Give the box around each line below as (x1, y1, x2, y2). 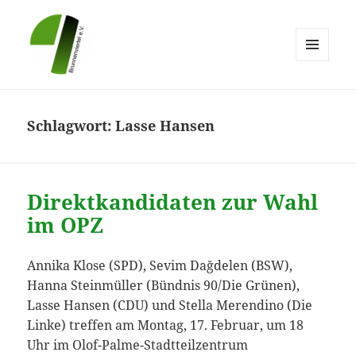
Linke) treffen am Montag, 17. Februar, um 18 (27, 316, 304, 335)
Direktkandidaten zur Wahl (27, 188, 319, 217)
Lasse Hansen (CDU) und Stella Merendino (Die (27, 296, 313, 315)
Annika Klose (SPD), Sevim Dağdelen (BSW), (27, 257, 293, 275)
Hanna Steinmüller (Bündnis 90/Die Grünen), (27, 277, 300, 295)
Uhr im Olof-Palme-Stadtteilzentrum (27, 336, 249, 354)
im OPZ (27, 211, 104, 240)
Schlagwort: (27, 116, 116, 136)
